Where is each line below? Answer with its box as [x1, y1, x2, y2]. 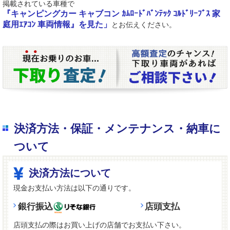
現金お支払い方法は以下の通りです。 [13, 184, 136, 193]
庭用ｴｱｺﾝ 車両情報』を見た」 [3, 20, 111, 29]
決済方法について [29, 167, 111, 179]
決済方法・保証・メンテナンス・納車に [13, 122, 221, 136]
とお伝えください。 [111, 21, 176, 29]
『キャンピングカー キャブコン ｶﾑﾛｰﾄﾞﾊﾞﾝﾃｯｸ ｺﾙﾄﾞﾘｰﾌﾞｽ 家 [3, 9, 220, 18]
